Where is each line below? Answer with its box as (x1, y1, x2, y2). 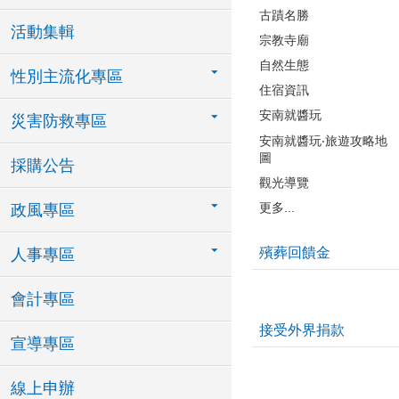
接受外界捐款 (259, 322, 345, 338)
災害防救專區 (11, 112, 107, 130)
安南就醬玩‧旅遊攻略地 (259, 133, 387, 148)
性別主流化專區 (11, 68, 123, 85)
